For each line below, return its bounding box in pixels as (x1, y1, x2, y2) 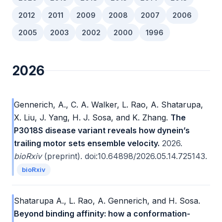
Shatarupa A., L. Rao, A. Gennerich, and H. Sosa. (14, 196, 200, 206)
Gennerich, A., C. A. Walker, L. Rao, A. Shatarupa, (14, 100, 203, 110)
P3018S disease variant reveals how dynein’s (14, 125, 190, 135)
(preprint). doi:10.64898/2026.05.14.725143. (42, 151, 207, 161)
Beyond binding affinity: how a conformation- (14, 209, 190, 219)
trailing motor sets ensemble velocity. (14, 138, 160, 148)
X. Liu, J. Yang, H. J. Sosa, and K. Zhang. (14, 112, 168, 122)
